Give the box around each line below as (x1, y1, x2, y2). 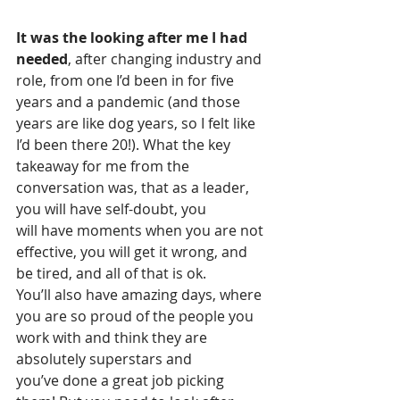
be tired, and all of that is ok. (16, 262, 210, 283)
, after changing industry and (68, 48, 265, 69)
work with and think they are (16, 327, 211, 347)
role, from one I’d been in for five (16, 70, 237, 90)
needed (16, 48, 68, 69)
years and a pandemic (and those (16, 91, 244, 112)
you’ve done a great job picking (16, 370, 228, 390)
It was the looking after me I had (16, 27, 251, 47)
